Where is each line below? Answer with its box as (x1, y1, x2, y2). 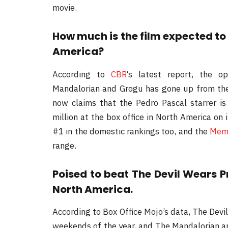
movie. (52, 2, 77, 14)
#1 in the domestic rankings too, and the (52, 125, 210, 137)
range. (52, 139, 76, 151)
